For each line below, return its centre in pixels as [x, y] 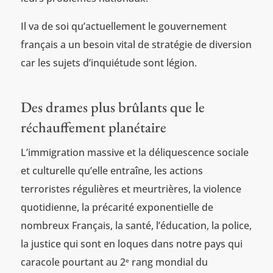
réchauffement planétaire [93, 127]
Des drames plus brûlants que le [112, 107]
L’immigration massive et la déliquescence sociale [134, 152]
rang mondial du [168, 262]
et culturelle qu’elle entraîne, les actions [112, 170]
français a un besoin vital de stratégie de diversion [136, 44]
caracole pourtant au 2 [73, 262]
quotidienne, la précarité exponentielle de [117, 207]
